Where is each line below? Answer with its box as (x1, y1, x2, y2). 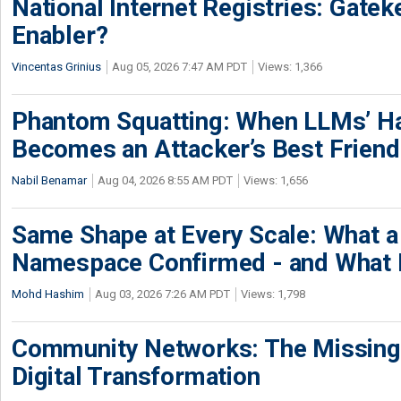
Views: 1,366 (258, 60, 322, 73)
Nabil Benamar (12, 174, 87, 187)
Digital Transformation (12, 362, 260, 391)
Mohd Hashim (12, 287, 84, 301)
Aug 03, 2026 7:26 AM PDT (95, 287, 230, 301)
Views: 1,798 (241, 287, 305, 301)
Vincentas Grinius (12, 60, 101, 73)
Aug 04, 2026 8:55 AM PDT (98, 174, 233, 187)
